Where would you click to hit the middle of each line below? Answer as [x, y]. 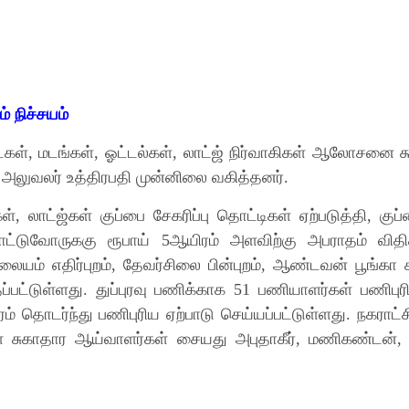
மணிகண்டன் [352, 339]
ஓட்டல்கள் [139, 152]
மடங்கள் [67, 152]
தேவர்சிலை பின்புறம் [192, 265]
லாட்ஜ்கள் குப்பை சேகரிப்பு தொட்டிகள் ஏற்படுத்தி [198, 215]
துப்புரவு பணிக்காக [165, 289]
